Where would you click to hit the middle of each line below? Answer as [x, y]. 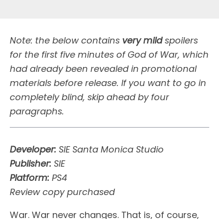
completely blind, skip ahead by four [89, 97]
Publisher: [31, 164]
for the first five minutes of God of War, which [109, 55]
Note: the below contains [66, 40]
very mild [142, 40]
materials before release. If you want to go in [108, 83]
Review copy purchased [62, 192]
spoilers [180, 40]
